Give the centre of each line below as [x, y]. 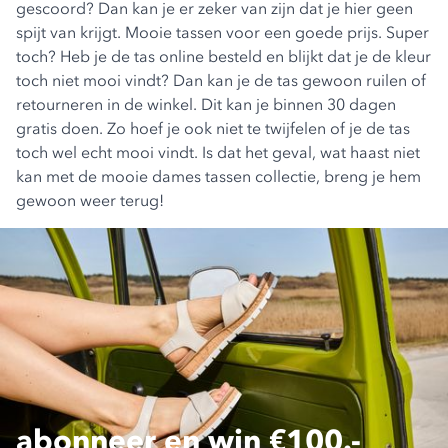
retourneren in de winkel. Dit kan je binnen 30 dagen [206, 104]
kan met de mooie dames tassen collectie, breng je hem [218, 176]
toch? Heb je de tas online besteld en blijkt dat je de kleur [223, 56]
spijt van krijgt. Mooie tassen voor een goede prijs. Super [222, 32]
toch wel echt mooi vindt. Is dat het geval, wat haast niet [218, 152]
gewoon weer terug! [90, 200]
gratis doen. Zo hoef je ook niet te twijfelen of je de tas [213, 128]
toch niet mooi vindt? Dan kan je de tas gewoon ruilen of [221, 80]
